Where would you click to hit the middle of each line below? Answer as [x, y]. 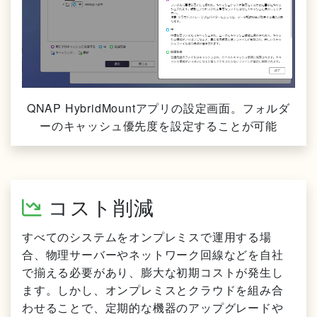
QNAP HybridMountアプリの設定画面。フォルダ [158, 108]
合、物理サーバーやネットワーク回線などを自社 [153, 254]
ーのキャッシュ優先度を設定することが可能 [158, 125]
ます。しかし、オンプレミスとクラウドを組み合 [153, 289]
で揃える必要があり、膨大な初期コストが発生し [153, 272]
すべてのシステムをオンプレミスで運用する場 [147, 236]
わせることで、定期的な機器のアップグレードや [153, 307]
